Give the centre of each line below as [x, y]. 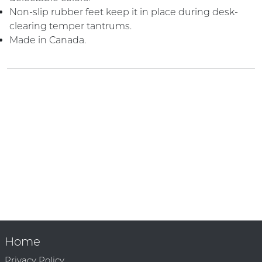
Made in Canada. [48, 40]
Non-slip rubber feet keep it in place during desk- [124, 12]
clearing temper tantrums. [70, 26]
